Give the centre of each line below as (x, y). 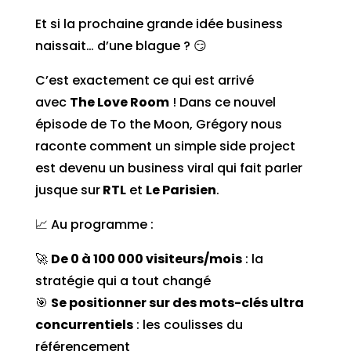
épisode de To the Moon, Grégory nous (158, 125)
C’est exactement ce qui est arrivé (144, 81)
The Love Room (119, 103)
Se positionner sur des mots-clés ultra (177, 303)
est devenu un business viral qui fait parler (168, 168)
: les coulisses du (188, 325)
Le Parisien (181, 190)
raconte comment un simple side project (165, 147)
